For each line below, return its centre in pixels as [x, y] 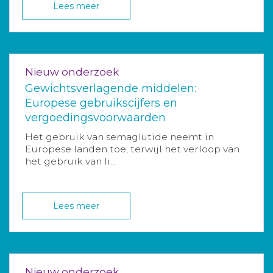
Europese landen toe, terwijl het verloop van [132, 149]
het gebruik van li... [70, 161]
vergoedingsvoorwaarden [95, 117]
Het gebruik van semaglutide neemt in [119, 136]
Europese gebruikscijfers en [101, 103]
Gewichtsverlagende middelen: [111, 88]
